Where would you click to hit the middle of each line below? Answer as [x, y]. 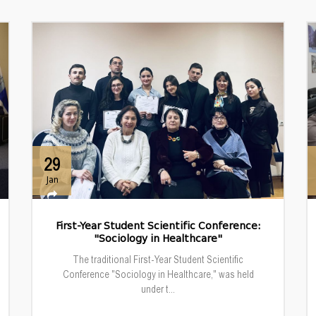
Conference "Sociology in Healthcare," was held [158, 274]
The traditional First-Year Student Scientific [158, 259]
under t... [158, 289]
